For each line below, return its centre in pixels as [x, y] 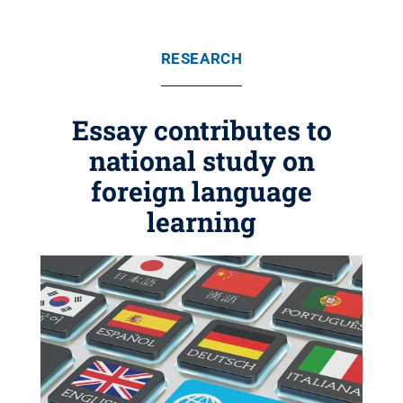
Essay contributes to [201, 130]
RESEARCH [201, 58]
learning [201, 222]
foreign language [201, 191]
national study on [201, 161]
